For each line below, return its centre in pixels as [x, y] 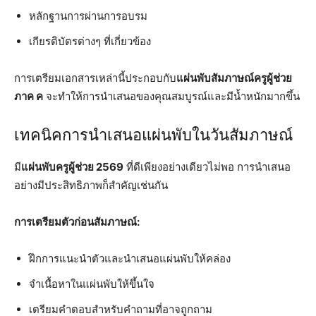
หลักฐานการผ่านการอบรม [88, 16]
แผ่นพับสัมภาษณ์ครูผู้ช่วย [234, 78]
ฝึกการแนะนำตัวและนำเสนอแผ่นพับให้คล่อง [130, 258]
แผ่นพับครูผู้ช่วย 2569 [72, 166]
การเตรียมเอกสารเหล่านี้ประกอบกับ [95, 78]
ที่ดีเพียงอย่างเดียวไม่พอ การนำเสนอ [207, 166]
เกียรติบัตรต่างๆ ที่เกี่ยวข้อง [90, 41]
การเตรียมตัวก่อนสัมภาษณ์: [77, 221]
